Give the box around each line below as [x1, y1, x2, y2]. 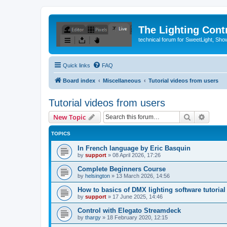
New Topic [53, 112, 86, 122]
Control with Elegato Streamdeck [78, 206, 181, 214]
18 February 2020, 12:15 [107, 214, 168, 220]
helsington [85, 172, 110, 179]
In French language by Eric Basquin [78, 144, 191, 152]
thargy [85, 214, 101, 220]
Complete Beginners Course [78, 165, 166, 173]
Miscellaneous [103, 77, 141, 84]
